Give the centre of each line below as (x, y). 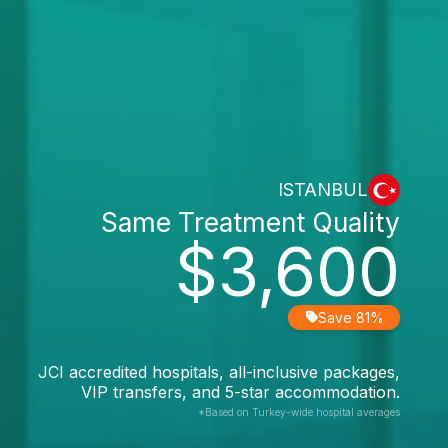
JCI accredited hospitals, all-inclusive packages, (219, 371)
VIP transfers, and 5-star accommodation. (240, 391)
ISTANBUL (323, 189)
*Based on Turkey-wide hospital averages (299, 411)
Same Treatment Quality (250, 221)
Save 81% (351, 317)
